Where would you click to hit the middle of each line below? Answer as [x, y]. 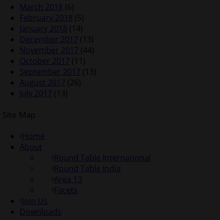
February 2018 [46, 18]
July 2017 [36, 94]
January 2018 [43, 29]
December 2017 [49, 40]
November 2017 [49, 50]
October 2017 [45, 61]
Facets [66, 190]
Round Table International [102, 158]
